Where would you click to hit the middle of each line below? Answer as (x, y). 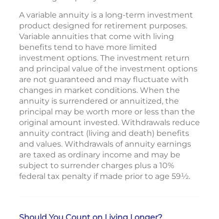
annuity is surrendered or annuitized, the (99, 101)
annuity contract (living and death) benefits (104, 133)
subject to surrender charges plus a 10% (97, 165)
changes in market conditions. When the (99, 90)
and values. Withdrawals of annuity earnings (105, 144)
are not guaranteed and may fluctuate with (104, 79)
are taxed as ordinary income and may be (100, 155)
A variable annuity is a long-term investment (106, 15)
